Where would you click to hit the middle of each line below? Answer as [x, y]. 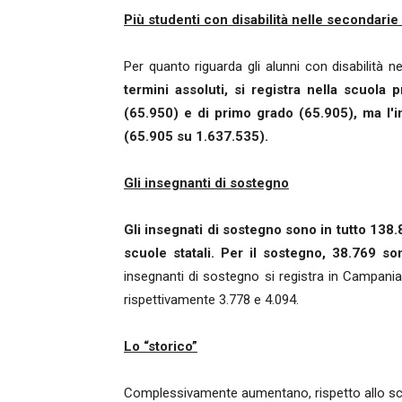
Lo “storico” [161, 347]
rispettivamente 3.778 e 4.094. [211, 300]
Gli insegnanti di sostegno [206, 184]
